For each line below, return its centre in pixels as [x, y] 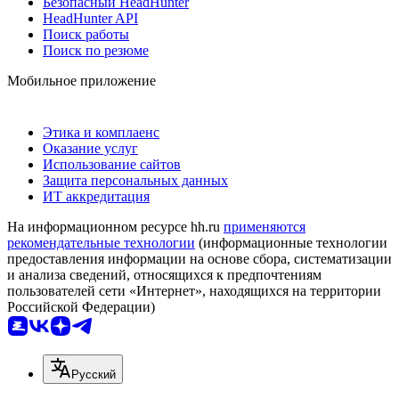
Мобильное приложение [81, 80]
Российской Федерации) [81, 306]
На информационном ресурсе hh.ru [115, 226]
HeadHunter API [90, 18]
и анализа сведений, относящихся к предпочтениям [164, 274]
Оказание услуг [90, 148]
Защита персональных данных [135, 180]
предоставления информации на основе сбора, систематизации [199, 258]
